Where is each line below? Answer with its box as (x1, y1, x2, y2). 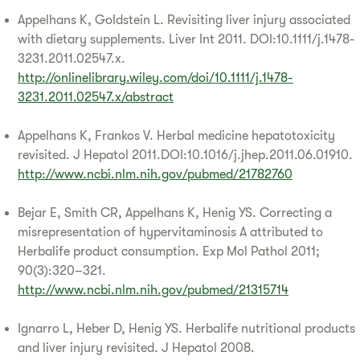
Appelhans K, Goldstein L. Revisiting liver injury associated (18, 12, 350, 27)
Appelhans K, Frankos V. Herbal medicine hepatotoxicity (18, 128, 335, 143)
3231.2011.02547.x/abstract (18, 89, 174, 104)
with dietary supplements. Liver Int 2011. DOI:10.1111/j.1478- (18, 31, 355, 47)
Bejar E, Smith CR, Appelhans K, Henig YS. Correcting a (18, 205, 332, 220)
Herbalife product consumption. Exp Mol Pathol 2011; (18, 243, 320, 259)
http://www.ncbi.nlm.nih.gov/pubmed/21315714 (18, 282, 288, 297)
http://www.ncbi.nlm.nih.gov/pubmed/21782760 (18, 166, 292, 182)
